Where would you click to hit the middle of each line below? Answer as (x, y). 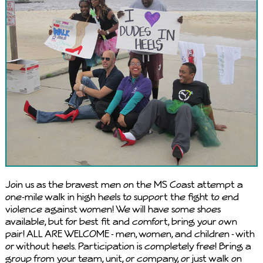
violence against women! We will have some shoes (113, 209)
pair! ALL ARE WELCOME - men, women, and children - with (130, 233)
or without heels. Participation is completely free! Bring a (128, 246)
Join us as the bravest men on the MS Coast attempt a (124, 184)
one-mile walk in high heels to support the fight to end (122, 196)
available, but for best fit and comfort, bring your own (121, 221)
